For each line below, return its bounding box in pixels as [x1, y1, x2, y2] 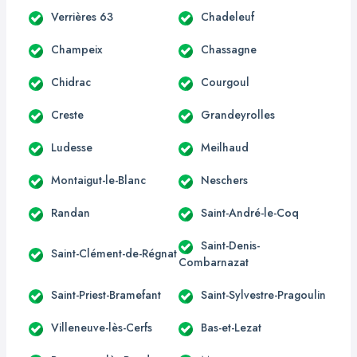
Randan [51, 204, 90, 221]
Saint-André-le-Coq [201, 204, 299, 221]
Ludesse [51, 139, 92, 155]
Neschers [201, 171, 248, 188]
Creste [51, 106, 84, 123]
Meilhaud [201, 139, 249, 155]
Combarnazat [178, 253, 249, 270]
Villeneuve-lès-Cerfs [51, 319, 152, 335]
